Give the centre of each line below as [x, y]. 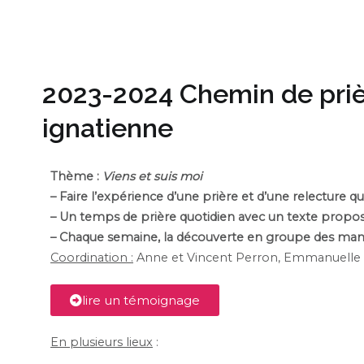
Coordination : [92, 258]
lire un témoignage [141, 301]
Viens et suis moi [152, 177]
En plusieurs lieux [102, 342]
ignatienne [108, 129]
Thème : [76, 177]
